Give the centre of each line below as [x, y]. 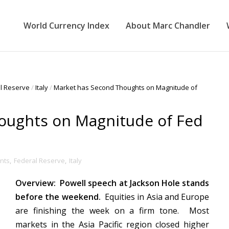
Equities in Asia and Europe [157, 197]
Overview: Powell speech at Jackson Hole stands [112, 183]
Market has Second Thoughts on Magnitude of [125, 87]
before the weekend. [60, 197]
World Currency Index [66, 26]
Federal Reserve [39, 161]
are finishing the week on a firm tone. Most [112, 211]
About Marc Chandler [168, 26]
